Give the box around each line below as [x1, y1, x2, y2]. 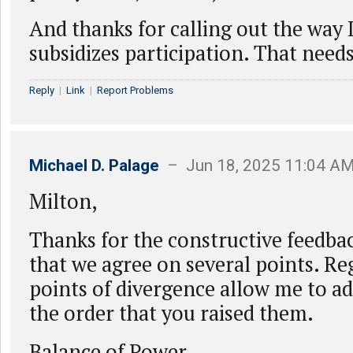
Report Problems [97, 84, 173, 96]
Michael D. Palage [29, 156, 159, 175]
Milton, [29, 188, 97, 214]
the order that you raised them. [29, 299, 314, 326]
